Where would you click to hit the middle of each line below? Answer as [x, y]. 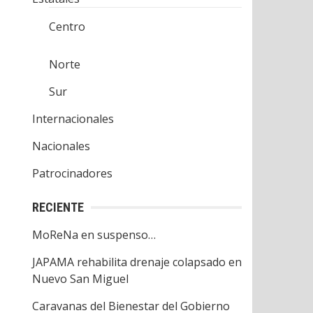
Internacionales [73, 119]
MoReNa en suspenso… [94, 235]
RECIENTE [58, 207]
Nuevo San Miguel [80, 279]
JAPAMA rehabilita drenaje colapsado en [137, 262]
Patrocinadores [72, 173]
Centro [67, 27]
